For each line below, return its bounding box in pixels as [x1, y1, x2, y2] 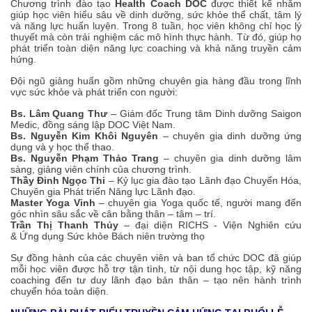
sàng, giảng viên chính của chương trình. [10, 164, 192, 175]
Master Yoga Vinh [10, 197, 99, 209]
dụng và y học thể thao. [10, 141, 114, 153]
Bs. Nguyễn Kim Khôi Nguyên [10, 130, 158, 142]
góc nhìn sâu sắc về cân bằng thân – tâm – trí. [10, 208, 216, 220]
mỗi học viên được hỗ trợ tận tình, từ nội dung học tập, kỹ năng [10, 263, 302, 275]
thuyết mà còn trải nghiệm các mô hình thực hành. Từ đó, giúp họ [10, 31, 302, 43]
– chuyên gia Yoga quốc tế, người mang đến [98, 197, 302, 209]
